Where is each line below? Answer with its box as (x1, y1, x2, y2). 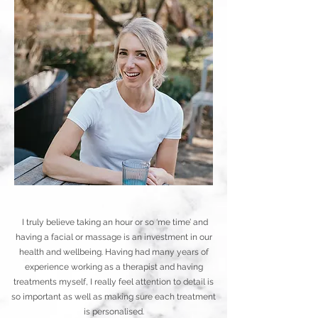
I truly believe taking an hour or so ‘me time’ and (19, 217, 208, 227)
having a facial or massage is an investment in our (15, 232, 212, 242)
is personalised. (83, 307, 144, 317)
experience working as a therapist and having (24, 262, 203, 272)
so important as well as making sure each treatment (11, 292, 216, 302)
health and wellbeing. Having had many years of (18, 247, 209, 257)
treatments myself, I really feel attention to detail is (13, 277, 214, 287)
